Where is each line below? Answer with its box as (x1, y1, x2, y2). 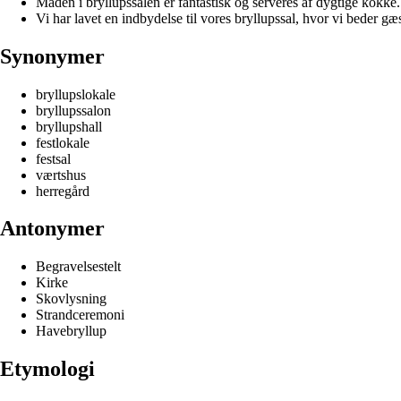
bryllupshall (36, 118, 102, 134)
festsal (36, 150, 71, 166)
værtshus (36, 166, 86, 183)
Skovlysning (36, 291, 107, 307)
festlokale (36, 134, 90, 150)
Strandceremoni (36, 307, 124, 323)
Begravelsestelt (36, 259, 121, 275)
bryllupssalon (36, 102, 111, 118)
